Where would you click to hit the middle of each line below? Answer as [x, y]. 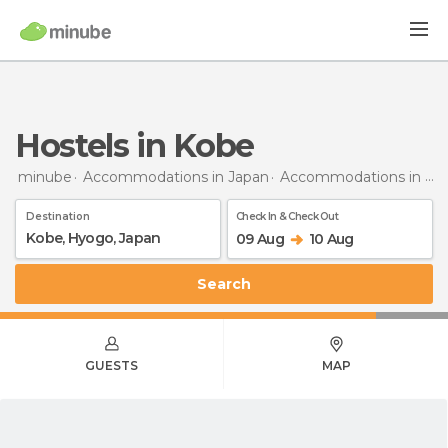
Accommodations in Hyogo [352, 176]
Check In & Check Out [287, 216]
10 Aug [331, 238]
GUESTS [111, 365]
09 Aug [260, 238]
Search [229, 283]
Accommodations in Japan [176, 176]
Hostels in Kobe [147, 145]
